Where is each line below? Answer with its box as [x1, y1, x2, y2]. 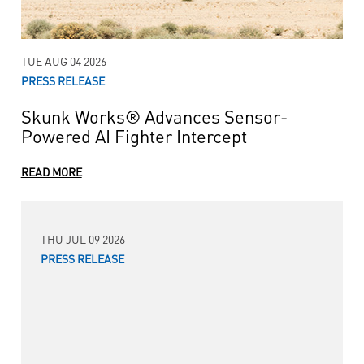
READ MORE [20, 163, 82, 180]
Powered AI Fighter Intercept [20, 123, 247, 148]
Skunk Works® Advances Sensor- [20, 103, 288, 128]
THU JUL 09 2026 [40, 231, 125, 247]
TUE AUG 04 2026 [20, 53, 106, 69]
